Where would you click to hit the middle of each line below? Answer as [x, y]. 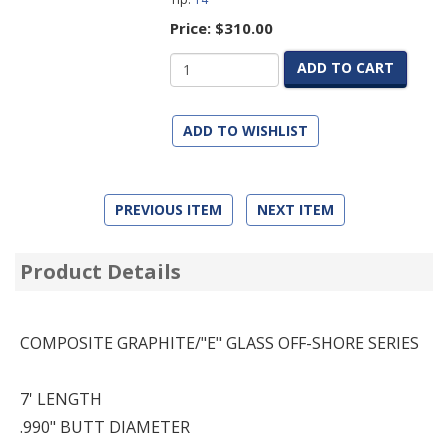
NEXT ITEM [295, 209]
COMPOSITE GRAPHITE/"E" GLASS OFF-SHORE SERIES [219, 343]
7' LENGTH [61, 399]
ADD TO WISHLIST [245, 130]
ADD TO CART [345, 67]
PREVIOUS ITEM [168, 209]
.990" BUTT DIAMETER [105, 427]
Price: [192, 28]
